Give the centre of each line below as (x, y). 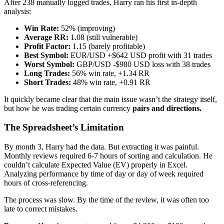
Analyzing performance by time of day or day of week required (104, 174)
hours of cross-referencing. (46, 183)
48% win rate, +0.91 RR (111, 82)
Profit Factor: (47, 46)
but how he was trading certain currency (68, 108)
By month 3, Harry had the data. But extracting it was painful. (101, 147)
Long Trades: (47, 73)
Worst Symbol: (49, 64)
